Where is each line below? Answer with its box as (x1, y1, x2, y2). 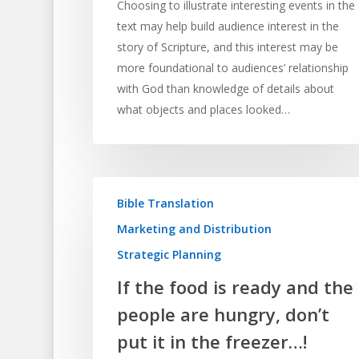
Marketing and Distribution (116, 221, 272, 237)
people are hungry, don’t (116, 302, 329, 327)
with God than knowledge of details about (116, 80, 334, 96)
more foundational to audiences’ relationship (116, 59, 349, 75)
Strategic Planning (116, 247, 221, 263)
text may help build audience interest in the (116, 18, 339, 34)
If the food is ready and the (116, 275, 353, 300)
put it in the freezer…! (116, 329, 307, 354)
